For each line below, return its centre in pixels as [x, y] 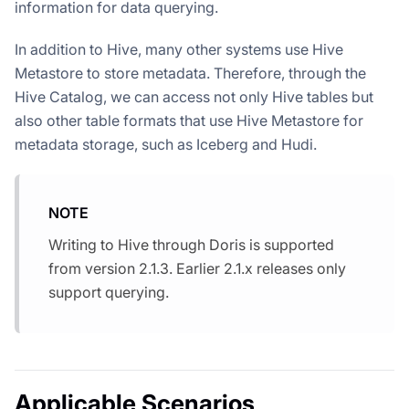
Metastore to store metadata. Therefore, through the [190, 73]
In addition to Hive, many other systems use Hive [179, 49]
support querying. [109, 292]
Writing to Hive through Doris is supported [191, 244]
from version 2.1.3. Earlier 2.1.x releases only [197, 268]
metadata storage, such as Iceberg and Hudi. [166, 144]
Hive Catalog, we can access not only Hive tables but [194, 96]
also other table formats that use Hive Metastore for [189, 120]
